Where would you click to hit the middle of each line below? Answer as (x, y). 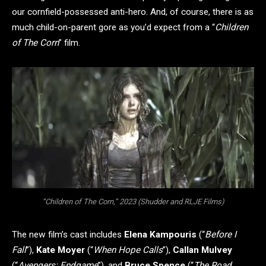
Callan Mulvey (202, 250)
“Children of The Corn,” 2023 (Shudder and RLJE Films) (133, 201)
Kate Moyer (61, 250)
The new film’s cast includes (67, 234)
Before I (221, 234)
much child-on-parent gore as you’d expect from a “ (113, 27)
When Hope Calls (128, 250)
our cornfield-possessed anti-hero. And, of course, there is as (133, 12)
